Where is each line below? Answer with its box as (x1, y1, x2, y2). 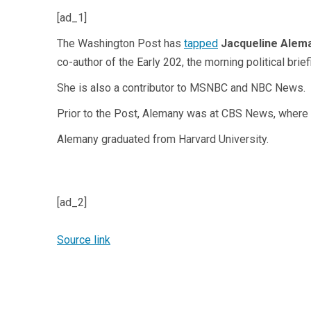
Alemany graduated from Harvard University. (57, 133, 269, 146)
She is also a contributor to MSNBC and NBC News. (57, 81, 305, 94)
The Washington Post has (57, 37, 184, 50)
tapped (184, 37, 218, 50)
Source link (57, 233, 110, 246)
